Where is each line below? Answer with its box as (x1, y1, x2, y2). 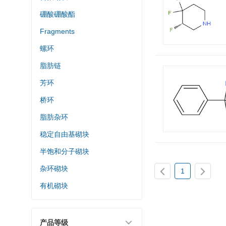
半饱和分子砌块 (40, 147, 89, 155)
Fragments (40, 27, 75, 35)
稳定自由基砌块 (40, 130, 89, 138)
